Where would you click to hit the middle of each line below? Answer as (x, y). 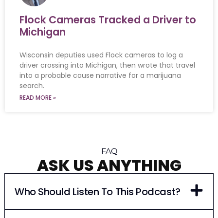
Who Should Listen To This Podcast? (97, 192)
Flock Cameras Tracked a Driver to (108, 19)
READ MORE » (38, 97)
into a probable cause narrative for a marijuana (100, 75)
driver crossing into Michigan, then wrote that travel (107, 65)
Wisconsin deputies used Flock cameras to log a (101, 55)
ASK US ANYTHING (109, 165)
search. (32, 85)
